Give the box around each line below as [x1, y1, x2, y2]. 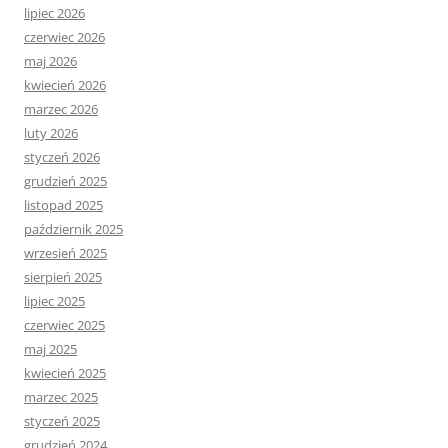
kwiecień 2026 [24, 76, 106, 95]
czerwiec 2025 [24, 316, 105, 335]
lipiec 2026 [24, 4, 85, 23]
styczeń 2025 [24, 412, 100, 431]
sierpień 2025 [24, 268, 102, 287]
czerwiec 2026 [24, 28, 105, 47]
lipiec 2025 [24, 292, 85, 311]
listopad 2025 [24, 196, 103, 215]
